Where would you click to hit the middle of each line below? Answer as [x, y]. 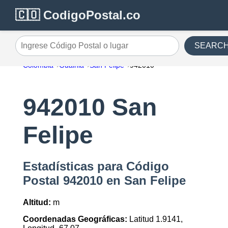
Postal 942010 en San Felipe [104, 181]
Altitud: [37, 203]
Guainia [71, 65]
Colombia [38, 65]
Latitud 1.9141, [155, 219]
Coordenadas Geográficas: [75, 219]
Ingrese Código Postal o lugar [68, 49]
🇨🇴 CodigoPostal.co [78, 15]
